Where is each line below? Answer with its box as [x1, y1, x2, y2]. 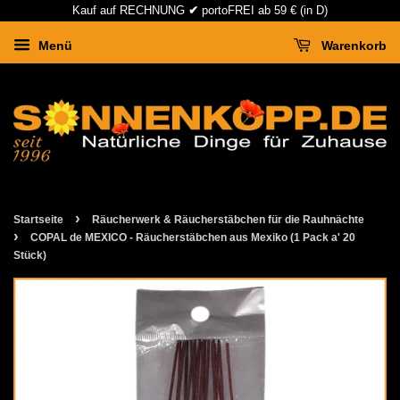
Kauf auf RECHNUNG [72, 4, 188, 17]
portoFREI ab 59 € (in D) [198, 4, 328, 17]
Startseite [13, 212, 63, 226]
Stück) [13, 248, 46, 262]
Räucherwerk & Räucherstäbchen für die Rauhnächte [92, 212, 364, 226]
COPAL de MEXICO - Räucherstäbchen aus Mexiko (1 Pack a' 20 [30, 230, 355, 244]
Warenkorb [318, 38, 387, 54]
